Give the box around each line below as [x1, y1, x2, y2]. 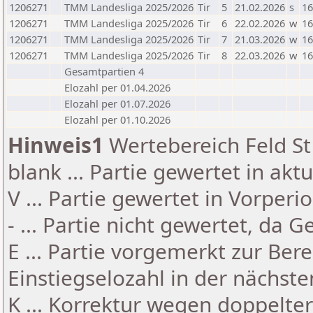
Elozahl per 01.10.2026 [64, 112, 170, 126]
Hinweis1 [8, 131, 103, 159]
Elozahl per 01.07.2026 [64, 96, 170, 110]
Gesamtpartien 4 [64, 64, 144, 78]
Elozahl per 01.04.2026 [64, 80, 170, 94]
